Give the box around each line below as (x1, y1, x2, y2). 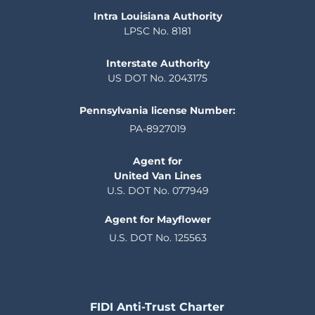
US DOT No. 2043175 (108, 71, 207, 84)
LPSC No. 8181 (124, 24, 191, 37)
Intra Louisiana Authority (93, 9, 222, 22)
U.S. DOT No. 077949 (106, 184, 209, 197)
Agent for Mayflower (104, 212, 211, 226)
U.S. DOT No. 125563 (108, 231, 207, 244)
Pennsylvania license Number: (79, 103, 236, 117)
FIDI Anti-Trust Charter (90, 300, 225, 314)
